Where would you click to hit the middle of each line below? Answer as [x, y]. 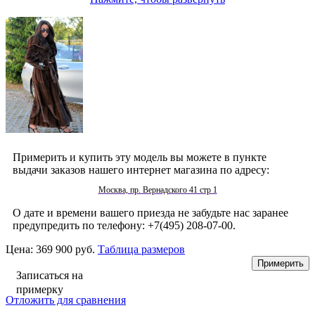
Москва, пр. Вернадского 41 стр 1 [157, 189]
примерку [40, 289]
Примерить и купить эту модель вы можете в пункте [140, 157]
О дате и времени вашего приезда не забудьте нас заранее [150, 212]
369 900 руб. [67, 249]
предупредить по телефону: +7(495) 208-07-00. [124, 225]
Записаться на [50, 275]
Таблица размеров [141, 249]
